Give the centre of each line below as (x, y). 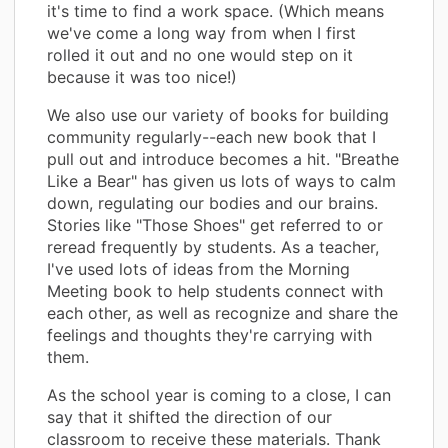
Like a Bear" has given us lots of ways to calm (221, 180)
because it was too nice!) (142, 76)
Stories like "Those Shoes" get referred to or (215, 224)
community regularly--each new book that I (211, 136)
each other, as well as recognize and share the (222, 312)
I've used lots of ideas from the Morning (198, 268)
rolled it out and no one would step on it (200, 54)
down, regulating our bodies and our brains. (212, 202)
